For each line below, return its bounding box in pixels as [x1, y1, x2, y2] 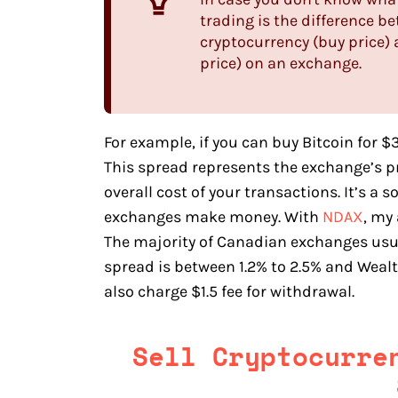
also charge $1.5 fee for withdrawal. [104, 281, 354, 301]
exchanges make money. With [104, 206, 322, 227]
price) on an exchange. [200, 52, 365, 73]
